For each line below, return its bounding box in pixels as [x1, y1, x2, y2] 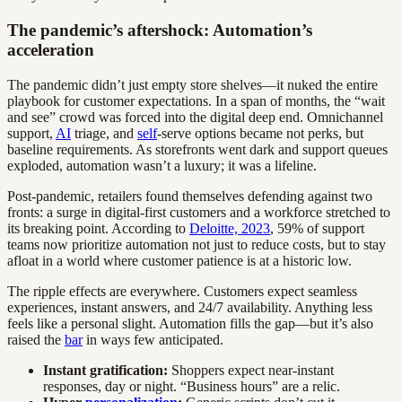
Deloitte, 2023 [189, 220, 270, 236]
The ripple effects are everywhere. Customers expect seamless [7, 283, 357, 299]
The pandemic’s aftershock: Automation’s [7, 21, 312, 40]
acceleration [7, 40, 94, 60]
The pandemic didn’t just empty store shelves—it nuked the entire [7, 76, 378, 92]
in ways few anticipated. [83, 331, 223, 347]
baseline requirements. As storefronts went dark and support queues [7, 141, 388, 157]
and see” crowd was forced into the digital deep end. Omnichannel [7, 109, 383, 125]
